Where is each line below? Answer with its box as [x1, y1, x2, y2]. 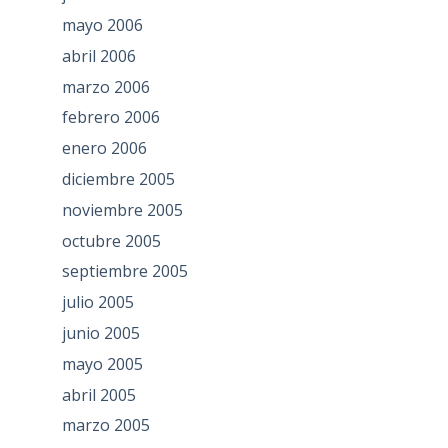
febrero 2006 [61, 106, 160, 129]
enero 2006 [61, 137, 147, 160]
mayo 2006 [61, 13, 143, 36]
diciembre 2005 [61, 167, 175, 190]
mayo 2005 [61, 352, 143, 375]
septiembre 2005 [61, 260, 188, 283]
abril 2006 [61, 44, 136, 67]
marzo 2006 [61, 75, 150, 98]
